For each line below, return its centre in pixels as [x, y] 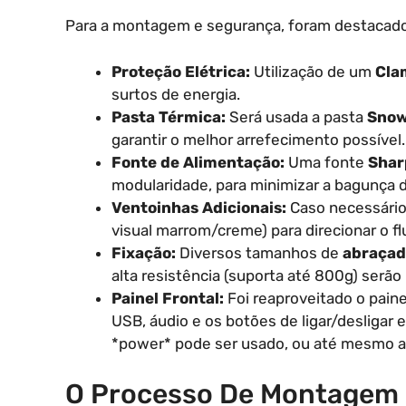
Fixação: [144, 252]
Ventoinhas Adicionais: [199, 207]
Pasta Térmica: [169, 116]
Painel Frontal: [168, 298]
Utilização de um [313, 71]
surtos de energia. [176, 94]
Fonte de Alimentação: [198, 162]
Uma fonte [326, 162]
